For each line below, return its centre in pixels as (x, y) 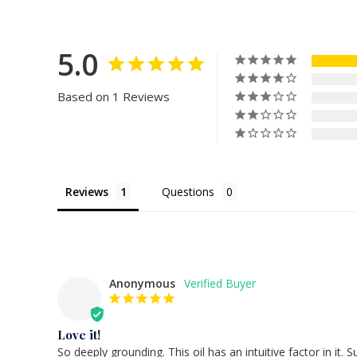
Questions (188, 192)
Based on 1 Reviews (114, 97)
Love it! (79, 335)
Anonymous (142, 284)
